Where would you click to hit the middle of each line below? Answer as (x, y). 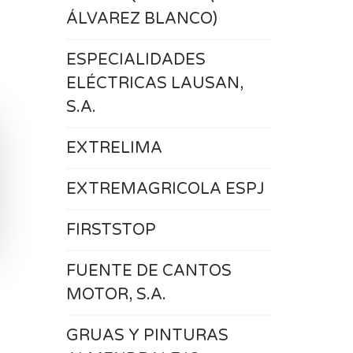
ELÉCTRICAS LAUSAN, (154, 84)
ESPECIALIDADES (136, 60)
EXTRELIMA (114, 148)
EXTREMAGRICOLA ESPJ (165, 189)
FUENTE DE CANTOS (149, 271)
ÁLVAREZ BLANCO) (141, 19)
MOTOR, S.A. (116, 295)
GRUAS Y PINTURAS (147, 336)
